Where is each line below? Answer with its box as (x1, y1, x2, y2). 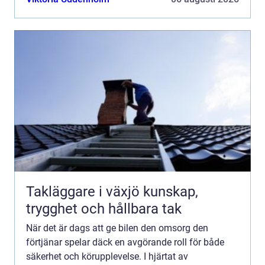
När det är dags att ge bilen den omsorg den (26, 222, 208, 234)
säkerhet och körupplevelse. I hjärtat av (26, 250, 188, 262)
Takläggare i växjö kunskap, (26, 183, 143, 200)
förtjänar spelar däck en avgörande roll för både (26, 236, 224, 248)
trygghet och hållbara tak (26, 200, 182, 217)
